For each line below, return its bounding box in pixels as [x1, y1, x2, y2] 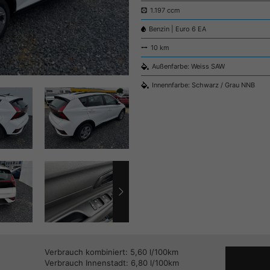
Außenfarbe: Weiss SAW [152, 62, 225, 71]
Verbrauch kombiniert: [45, 247, 128, 257]
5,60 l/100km [130, 247, 178, 257]
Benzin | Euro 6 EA [149, 25, 206, 34]
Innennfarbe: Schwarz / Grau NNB [152, 81, 255, 90]
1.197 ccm [150, 6, 180, 15]
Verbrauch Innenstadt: [45, 258, 128, 268]
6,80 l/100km [131, 258, 179, 268]
